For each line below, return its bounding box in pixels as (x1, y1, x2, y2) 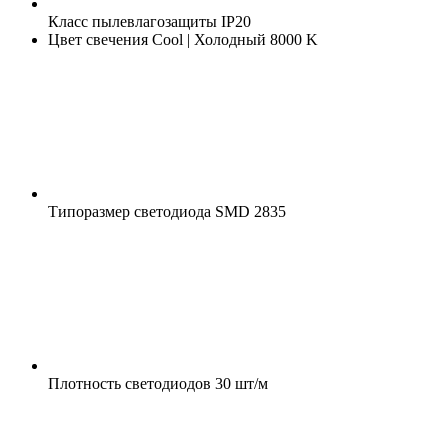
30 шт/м (211, 374, 268, 392)
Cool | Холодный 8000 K (148, 30, 318, 48)
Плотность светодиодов (48, 374, 211, 392)
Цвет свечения (48, 30, 148, 48)
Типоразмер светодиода (48, 202, 211, 220)
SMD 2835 (211, 202, 286, 220)
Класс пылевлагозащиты (48, 12, 217, 30)
